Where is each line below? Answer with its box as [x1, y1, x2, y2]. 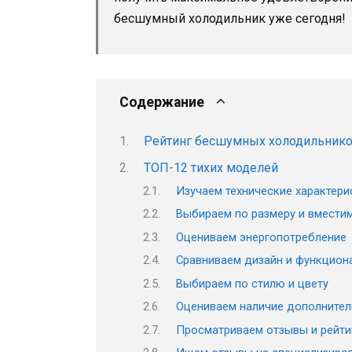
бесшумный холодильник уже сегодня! [114, 10, 346, 26]
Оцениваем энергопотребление [175, 229, 346, 244]
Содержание [119, 93, 204, 110]
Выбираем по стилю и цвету [175, 276, 328, 291]
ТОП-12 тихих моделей [143, 159, 278, 175]
